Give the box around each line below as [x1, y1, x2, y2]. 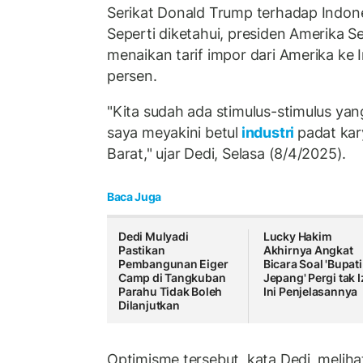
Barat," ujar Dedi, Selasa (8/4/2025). [107, 144, 347, 162]
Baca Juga [107, 190, 161, 204]
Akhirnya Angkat [263, 243, 353, 258]
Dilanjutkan [118, 298, 180, 313]
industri [238, 123, 297, 141]
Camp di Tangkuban [118, 271, 226, 285]
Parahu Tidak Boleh [118, 284, 223, 299]
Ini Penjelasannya [263, 284, 358, 299]
